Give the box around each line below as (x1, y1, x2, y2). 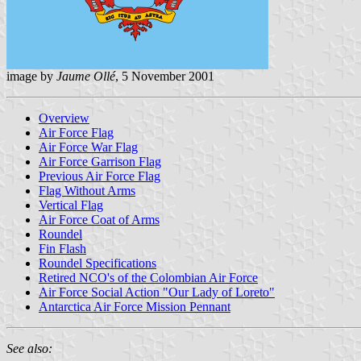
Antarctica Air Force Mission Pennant (39, 299, 230, 313)
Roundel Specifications (39, 255, 156, 270)
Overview (39, 110, 89, 125)
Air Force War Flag (39, 139, 138, 154)
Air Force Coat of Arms (39, 212, 160, 226)
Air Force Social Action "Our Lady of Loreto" (39, 284, 275, 299)
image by (6, 68, 56, 83)
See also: (6, 341, 52, 355)
